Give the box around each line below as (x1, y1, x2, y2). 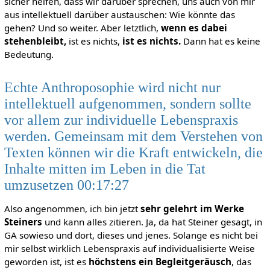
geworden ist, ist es (4, 256, 89, 268)
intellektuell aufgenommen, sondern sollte (4, 95, 251, 112)
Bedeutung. (4, 48, 54, 60)
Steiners (4, 216, 42, 228)
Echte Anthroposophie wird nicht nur (4, 79, 221, 96)
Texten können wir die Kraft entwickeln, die (4, 144, 263, 161)
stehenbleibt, (4, 34, 66, 47)
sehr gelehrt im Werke (140, 202, 244, 215)
